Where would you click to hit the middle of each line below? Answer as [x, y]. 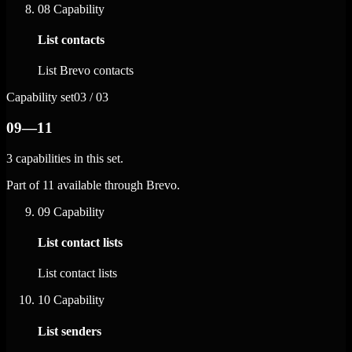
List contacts [71, 40]
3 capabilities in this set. [65, 158]
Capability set [40, 97]
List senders [70, 331]
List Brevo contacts [86, 71]
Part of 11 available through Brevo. [93, 185]
